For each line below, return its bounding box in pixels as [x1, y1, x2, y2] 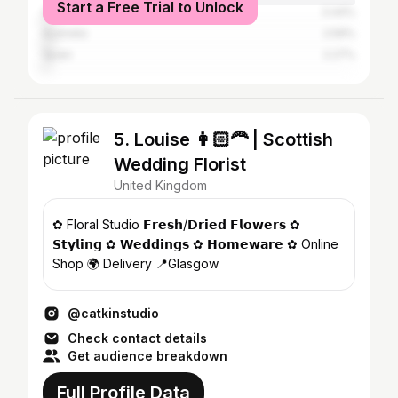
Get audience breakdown [68, 348, 227, 363]
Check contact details [68, 330, 207, 346]
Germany [43, 5, 90, 19]
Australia [43, 27, 87, 40]
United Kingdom [114, 178, 207, 193]
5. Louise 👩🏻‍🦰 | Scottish [114, 129, 333, 150]
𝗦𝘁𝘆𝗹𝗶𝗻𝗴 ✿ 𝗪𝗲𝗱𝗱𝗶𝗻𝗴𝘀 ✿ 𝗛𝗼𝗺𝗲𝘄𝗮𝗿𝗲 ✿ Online [52, 236, 338, 251]
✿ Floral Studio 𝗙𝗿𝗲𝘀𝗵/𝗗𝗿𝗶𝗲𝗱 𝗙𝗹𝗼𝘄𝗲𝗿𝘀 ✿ [52, 217, 143, 232]
